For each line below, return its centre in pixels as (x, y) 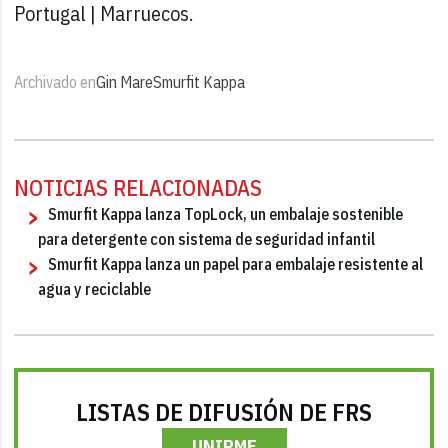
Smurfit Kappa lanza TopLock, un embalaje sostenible (226, 213)
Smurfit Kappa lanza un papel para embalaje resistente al (236, 263)
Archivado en (55, 81)
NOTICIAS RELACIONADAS (138, 187)
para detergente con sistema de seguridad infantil (207, 238)
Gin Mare (125, 81)
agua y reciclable (95, 288)
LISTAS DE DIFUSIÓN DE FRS (224, 411)
